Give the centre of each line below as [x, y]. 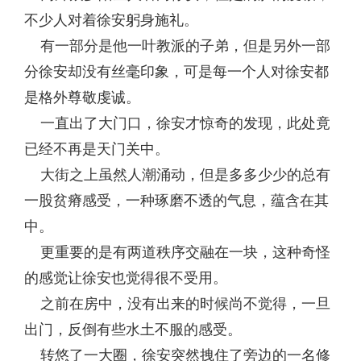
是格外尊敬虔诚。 [82, 98]
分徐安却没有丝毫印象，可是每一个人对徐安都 [176, 72]
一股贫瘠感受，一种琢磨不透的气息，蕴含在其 [176, 201]
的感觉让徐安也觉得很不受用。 [126, 278]
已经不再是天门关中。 [97, 149]
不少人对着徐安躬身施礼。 [111, 20]
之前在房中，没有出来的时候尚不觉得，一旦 [177, 304]
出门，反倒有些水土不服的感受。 [133, 330]
